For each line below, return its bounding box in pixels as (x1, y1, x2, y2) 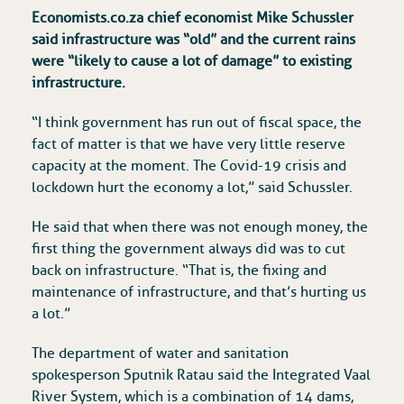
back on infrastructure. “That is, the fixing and (32, 262, 326, 280)
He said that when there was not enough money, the (32, 218, 368, 237)
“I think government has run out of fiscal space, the (32, 114, 362, 133)
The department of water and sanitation (32, 344, 289, 363)
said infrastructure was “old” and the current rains (32, 31, 355, 50)
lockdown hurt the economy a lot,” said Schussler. (32, 179, 353, 197)
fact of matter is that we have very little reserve (32, 135, 345, 154)
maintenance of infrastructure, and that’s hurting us (32, 283, 366, 302)
